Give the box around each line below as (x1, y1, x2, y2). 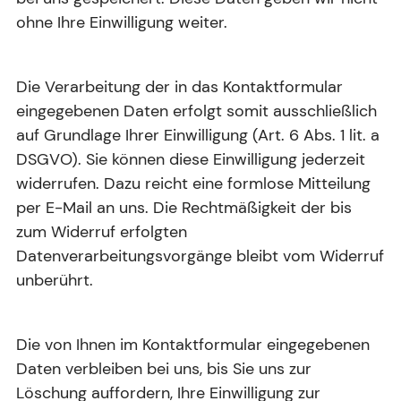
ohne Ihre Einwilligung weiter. (16, 12, 227, 34)
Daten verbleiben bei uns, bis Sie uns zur (16, 358, 311, 380)
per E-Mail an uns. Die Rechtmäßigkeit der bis (16, 197, 352, 219)
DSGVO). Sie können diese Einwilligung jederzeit (16, 149, 365, 171)
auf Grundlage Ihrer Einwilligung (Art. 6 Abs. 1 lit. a (16, 124, 380, 147)
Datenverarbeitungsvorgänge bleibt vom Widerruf (16, 245, 384, 268)
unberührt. (16, 269, 93, 292)
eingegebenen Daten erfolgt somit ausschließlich (16, 100, 377, 123)
